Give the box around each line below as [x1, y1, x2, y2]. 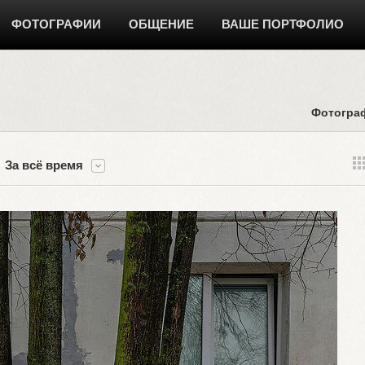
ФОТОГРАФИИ [11, 17, 101, 31]
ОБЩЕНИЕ [129, 17, 194, 31]
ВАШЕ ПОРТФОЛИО [222, 17, 344, 31]
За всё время [5, 158, 83, 172]
